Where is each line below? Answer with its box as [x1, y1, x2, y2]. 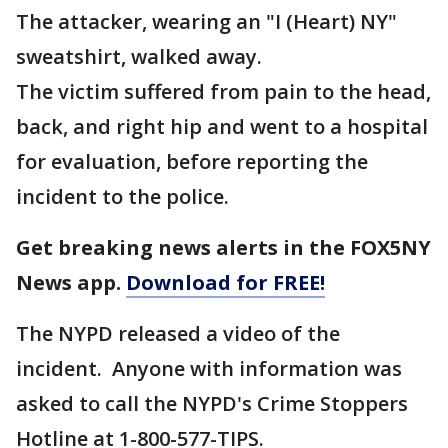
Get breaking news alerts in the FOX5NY [16, 234, 431, 261]
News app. [16, 269, 126, 296]
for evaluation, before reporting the [16, 148, 368, 175]
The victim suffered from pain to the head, [16, 78, 431, 105]
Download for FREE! [126, 269, 325, 296]
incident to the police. [16, 183, 229, 210]
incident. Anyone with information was [16, 355, 402, 382]
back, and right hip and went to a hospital [16, 113, 428, 140]
